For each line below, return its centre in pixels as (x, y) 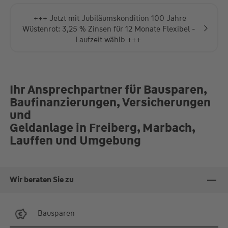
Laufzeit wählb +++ (109, 40)
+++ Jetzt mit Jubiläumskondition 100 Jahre (109, 19)
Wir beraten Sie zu (41, 180)
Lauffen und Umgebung (75, 140)
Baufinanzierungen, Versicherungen (110, 102)
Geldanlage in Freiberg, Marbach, (102, 128)
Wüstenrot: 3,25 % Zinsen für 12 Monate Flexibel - (109, 29)
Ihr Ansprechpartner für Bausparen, (108, 90)
